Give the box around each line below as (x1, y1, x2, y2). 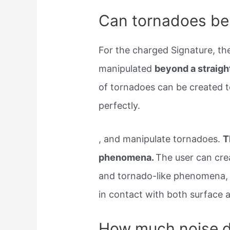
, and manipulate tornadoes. (99, 133, 223, 145)
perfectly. (99, 100, 141, 111)
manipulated (99, 63, 155, 74)
